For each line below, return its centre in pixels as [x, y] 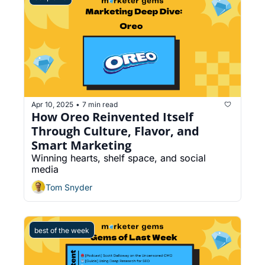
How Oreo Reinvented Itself [112, 117]
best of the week [62, 231]
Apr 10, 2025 [52, 104]
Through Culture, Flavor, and [115, 131]
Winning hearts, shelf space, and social [119, 158]
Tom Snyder [69, 187]
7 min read [100, 104]
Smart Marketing [81, 146]
